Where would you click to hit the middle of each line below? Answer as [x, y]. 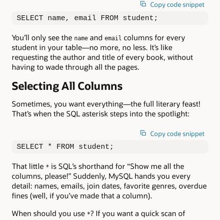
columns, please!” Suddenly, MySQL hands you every [101, 176]
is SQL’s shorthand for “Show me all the [117, 166]
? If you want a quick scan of [138, 213]
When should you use [49, 213]
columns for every [153, 38]
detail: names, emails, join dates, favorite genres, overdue [109, 186]
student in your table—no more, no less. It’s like [92, 47]
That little [29, 166]
